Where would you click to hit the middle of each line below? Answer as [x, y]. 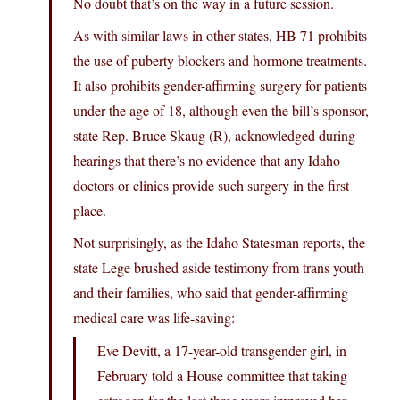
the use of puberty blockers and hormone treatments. [220, 61]
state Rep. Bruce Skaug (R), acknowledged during [214, 136]
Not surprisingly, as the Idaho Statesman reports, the [219, 243]
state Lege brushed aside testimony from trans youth [219, 268]
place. [90, 211]
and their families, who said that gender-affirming [211, 293]
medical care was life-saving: [154, 318]
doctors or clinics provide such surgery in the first [211, 186]
